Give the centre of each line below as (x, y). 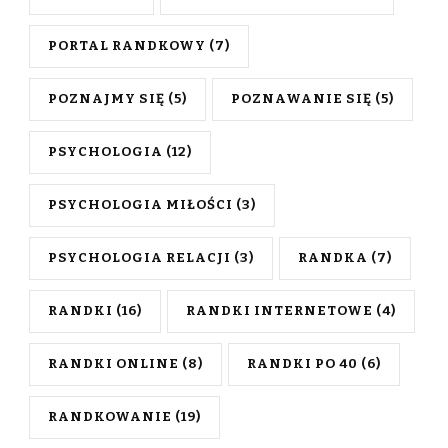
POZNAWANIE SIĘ (301, 99)
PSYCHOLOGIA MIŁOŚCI (140, 205)
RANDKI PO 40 (302, 364)
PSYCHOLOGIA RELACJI (139, 258)
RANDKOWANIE (110, 417)
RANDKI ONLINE (113, 364)
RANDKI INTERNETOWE (279, 311)
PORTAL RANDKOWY (127, 46)
